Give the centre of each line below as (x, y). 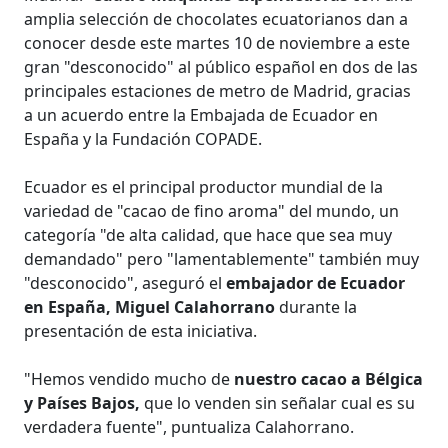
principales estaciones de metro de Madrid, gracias (218, 90)
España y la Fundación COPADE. (143, 138)
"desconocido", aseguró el (125, 282)
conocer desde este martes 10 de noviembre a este (217, 42)
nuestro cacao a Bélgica (329, 378)
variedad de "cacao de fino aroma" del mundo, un (212, 210)
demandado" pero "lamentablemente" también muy (222, 258)
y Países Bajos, (82, 402)
